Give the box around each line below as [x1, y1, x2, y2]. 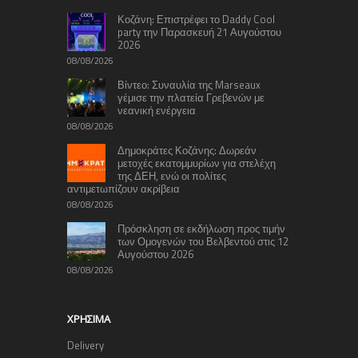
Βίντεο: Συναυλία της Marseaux [117, 76, 261, 93]
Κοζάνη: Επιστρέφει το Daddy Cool [117, 10, 275, 27]
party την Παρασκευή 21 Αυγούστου [117, 23, 281, 40]
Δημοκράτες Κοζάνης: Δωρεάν [117, 141, 257, 158]
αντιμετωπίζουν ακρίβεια [67, 180, 180, 197]
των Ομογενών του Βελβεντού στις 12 [117, 233, 288, 249]
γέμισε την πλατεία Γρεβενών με [117, 89, 265, 105]
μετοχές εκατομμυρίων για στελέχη [117, 154, 276, 171]
